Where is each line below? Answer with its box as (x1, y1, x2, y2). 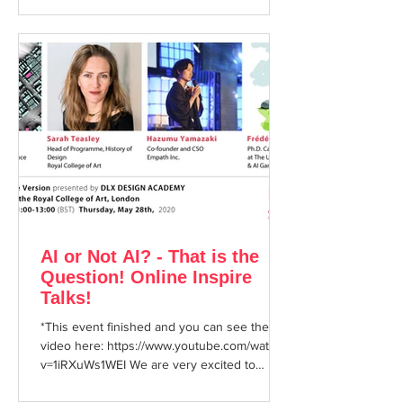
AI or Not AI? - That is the (40, 246, 259, 266)
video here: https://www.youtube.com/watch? (40, 338, 288, 353)
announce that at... (40, 376, 142, 390)
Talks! (40, 288, 92, 308)
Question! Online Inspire (40, 267, 252, 287)
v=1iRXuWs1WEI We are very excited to (40, 357, 130, 372)
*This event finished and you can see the (40, 319, 269, 334)
